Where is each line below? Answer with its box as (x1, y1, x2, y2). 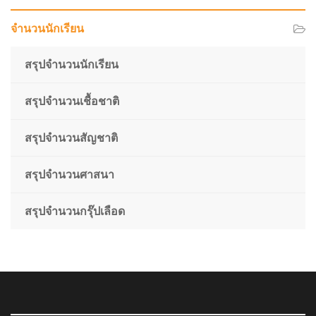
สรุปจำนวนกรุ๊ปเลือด (25, 204, 125, 219)
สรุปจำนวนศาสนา (25, 167, 114, 182)
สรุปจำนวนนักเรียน (25, 57, 119, 72)
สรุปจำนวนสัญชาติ (25, 130, 118, 145)
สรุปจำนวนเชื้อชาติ (25, 94, 119, 109)
